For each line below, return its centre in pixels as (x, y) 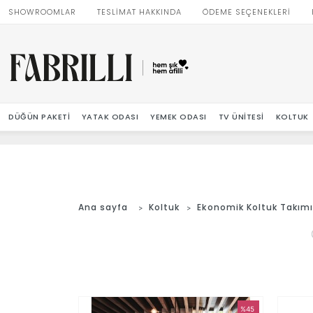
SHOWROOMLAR (42, 12)
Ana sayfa (103, 207)
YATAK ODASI (110, 117)
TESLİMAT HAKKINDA (139, 12)
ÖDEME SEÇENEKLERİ (247, 12)
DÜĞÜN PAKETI (39, 117)
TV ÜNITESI (241, 117)
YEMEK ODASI (179, 117)
